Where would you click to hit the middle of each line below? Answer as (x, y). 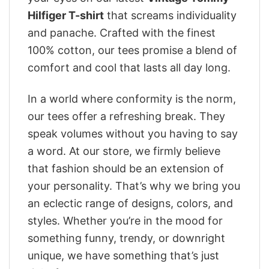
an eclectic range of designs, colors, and (130, 204)
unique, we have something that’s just (123, 256)
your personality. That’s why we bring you (134, 186)
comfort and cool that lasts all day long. (129, 67)
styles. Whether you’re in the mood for (125, 221)
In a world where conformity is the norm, (132, 99)
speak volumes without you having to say (133, 134)
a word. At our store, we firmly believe (124, 151)
